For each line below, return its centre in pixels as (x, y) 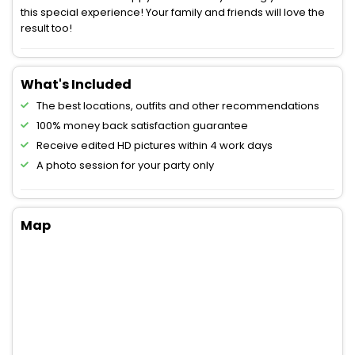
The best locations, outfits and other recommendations (178, 106)
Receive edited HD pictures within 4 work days (155, 146)
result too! (46, 29)
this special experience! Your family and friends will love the (173, 13)
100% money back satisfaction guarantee (142, 126)
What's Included (76, 85)
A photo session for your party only (125, 166)
